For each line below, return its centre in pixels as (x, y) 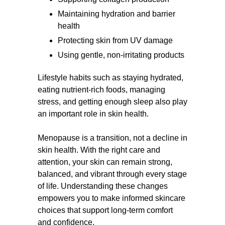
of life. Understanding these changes (103, 186)
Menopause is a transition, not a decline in (113, 138)
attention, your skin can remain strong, (105, 162)
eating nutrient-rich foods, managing (101, 90)
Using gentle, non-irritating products (121, 55)
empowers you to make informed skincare (111, 198)
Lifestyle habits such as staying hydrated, (110, 78)
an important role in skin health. (93, 114)
